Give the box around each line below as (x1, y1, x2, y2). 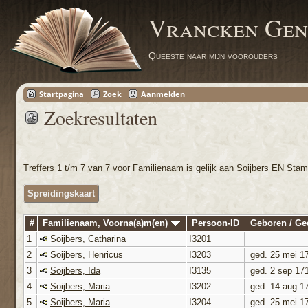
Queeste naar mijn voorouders (148, 50, 278, 61)
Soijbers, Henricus (50, 249, 123, 260)
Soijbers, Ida (50, 265, 100, 276)
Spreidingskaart (27, 188, 95, 199)
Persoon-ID (192, 217, 239, 228)
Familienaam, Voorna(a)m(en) (43, 217, 170, 228)
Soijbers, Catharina (50, 233, 126, 244)
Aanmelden (141, 89, 185, 100)
